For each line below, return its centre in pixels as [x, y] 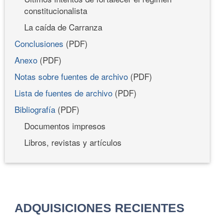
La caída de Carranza [63, 27]
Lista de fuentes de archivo [63, 93]
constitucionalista [56, 10]
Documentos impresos [65, 125]
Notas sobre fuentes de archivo [71, 76]
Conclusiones [40, 43]
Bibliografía [35, 109]
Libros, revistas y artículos [73, 142]
